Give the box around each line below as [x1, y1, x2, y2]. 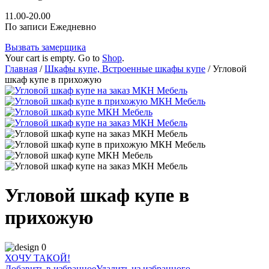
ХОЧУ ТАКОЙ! [5, 252, 70, 263]
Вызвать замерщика [5, 42, 86, 52]
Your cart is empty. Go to [5, 53, 102, 63]
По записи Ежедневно [5, 22, 96, 32]
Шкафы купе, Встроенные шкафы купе [44, 64, 205, 74]
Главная [5, 64, 37, 74]
